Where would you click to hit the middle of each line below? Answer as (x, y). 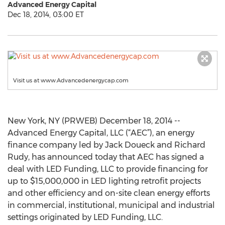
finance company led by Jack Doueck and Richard (106, 145)
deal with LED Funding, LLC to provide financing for (108, 169)
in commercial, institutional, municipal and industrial (111, 205)
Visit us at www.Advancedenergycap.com (71, 80)
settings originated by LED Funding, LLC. (85, 217)
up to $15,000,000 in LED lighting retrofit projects (104, 181)
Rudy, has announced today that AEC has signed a (106, 157)
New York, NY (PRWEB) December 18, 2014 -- (94, 121)
